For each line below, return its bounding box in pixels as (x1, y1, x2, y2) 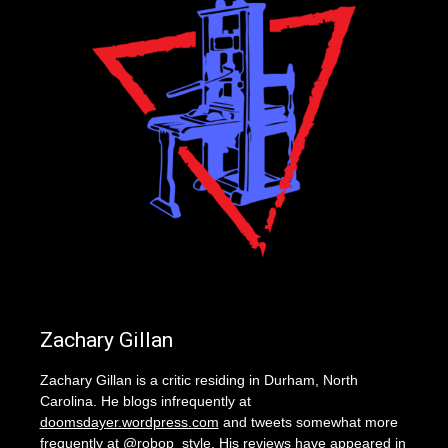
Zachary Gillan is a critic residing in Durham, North (39, 372, 358, 389)
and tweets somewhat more (218, 414, 398, 431)
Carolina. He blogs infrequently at (39, 393, 251, 410)
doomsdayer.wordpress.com (39, 414, 219, 431)
